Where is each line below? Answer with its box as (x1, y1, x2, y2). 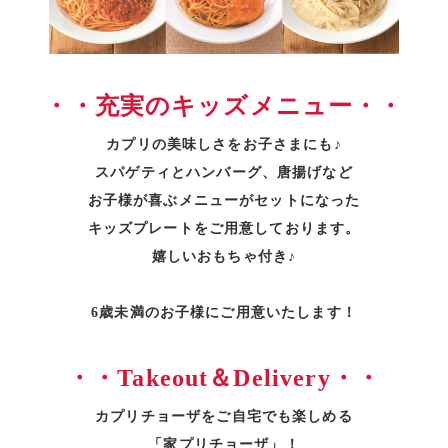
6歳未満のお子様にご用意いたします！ (91, 304, 357, 321)
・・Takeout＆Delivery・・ (66, 365, 382, 392)
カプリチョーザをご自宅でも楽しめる (95, 408, 353, 425)
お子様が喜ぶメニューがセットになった (87, 192, 361, 209)
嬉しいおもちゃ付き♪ (151, 248, 297, 265)
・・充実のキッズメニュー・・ (44, 93, 404, 120)
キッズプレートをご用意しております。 (87, 220, 361, 237)
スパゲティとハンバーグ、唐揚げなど (95, 164, 353, 181)
